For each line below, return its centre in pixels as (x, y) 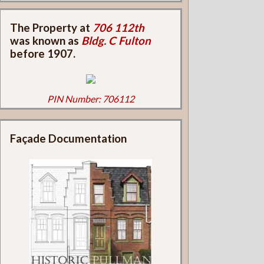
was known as (45, 41)
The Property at (51, 28)
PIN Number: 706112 (90, 98)
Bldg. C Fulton (116, 41)
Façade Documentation (68, 139)
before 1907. (42, 54)
